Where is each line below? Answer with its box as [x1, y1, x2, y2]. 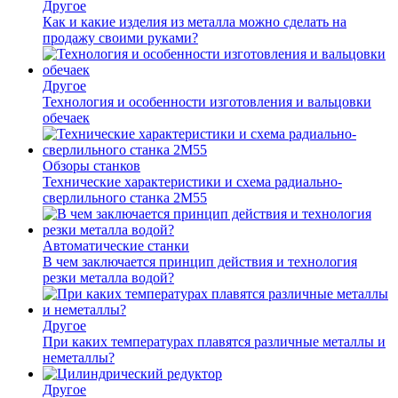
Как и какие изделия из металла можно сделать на [43, 13, 346, 29]
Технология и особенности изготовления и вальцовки [43, 93, 371, 109]
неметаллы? [43, 349, 115, 365]
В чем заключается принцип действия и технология [43, 253, 357, 269]
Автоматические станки [43, 237, 189, 253]
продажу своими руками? [43, 29, 198, 45]
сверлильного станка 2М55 [43, 189, 207, 205]
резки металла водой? [43, 269, 174, 285]
